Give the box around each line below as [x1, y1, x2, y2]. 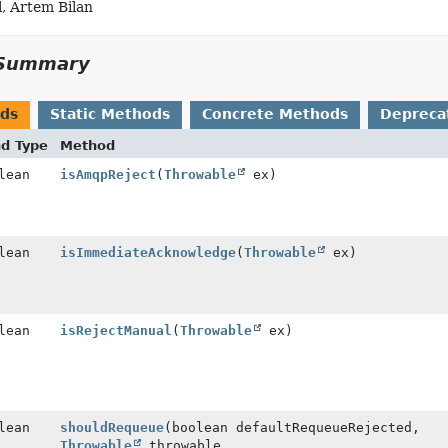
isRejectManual [59, 323, 172, 338]
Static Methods [49, 106, 170, 122]
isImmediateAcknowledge [59, 245, 236, 260]
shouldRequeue [59, 420, 164, 435]
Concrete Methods [201, 106, 348, 122]
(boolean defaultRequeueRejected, [163, 420, 420, 435]
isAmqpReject [59, 167, 156, 182]
